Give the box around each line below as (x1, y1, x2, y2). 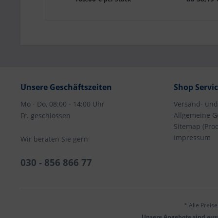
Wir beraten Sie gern (20, 134, 88, 144)
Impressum (174, 133, 211, 142)
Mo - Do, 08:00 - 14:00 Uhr (20, 99, 105, 109)
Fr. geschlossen (20, 111, 71, 120)
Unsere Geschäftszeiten (20, 82, 112, 92)
